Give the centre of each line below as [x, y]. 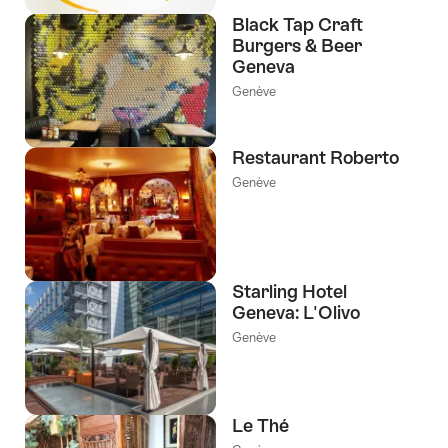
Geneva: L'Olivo [296, 313]
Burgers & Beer [297, 45]
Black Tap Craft [297, 24]
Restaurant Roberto [315, 158]
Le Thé [260, 425]
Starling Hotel [289, 292]
